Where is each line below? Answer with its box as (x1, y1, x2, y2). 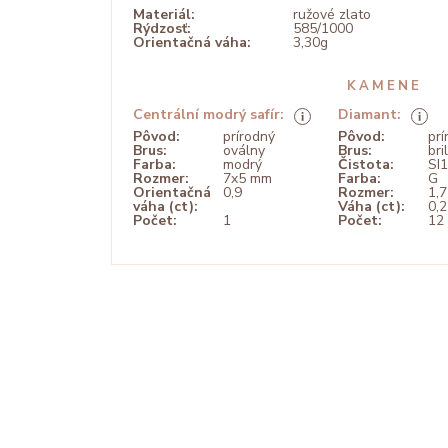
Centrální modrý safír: (133, 105, 284, 124)
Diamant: (338, 105, 401, 124)
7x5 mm (223, 169, 272, 188)
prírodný (223, 127, 275, 146)
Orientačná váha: (133, 33, 251, 52)
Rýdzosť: (133, 19, 191, 38)
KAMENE (346, 77, 422, 95)
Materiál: (133, 5, 195, 24)
